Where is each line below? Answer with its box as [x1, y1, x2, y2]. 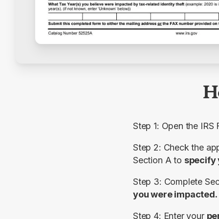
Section [133, 154, 163, 165]
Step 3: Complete [133, 176, 205, 187]
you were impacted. [133, 189, 218, 199]
